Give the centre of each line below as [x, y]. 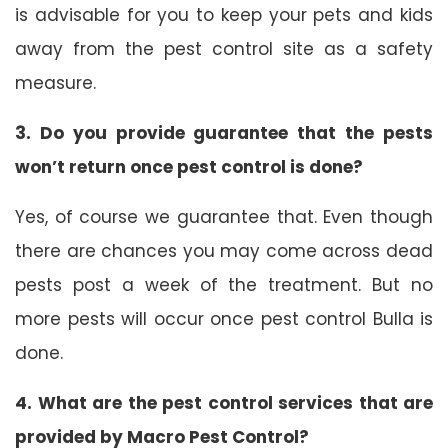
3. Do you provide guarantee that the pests [224, 132]
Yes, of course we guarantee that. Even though [224, 216]
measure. [55, 82]
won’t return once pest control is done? [189, 166]
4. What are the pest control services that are [224, 402]
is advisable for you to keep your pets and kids [224, 14]
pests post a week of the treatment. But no [224, 284]
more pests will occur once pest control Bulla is [224, 318]
